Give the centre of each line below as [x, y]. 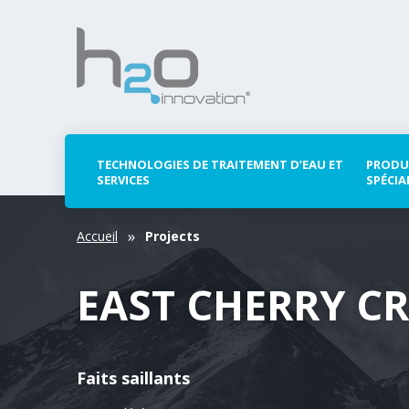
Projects [173, 236]
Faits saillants [133, 378]
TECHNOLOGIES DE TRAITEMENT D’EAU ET [220, 164]
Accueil [97, 236]
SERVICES [123, 180]
